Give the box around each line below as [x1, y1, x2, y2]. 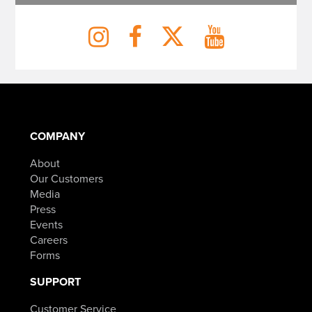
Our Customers [29, 170, 103, 186]
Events [29, 216, 63, 232]
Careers [29, 231, 68, 247]
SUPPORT [29, 273, 81, 290]
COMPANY [29, 127, 85, 144]
